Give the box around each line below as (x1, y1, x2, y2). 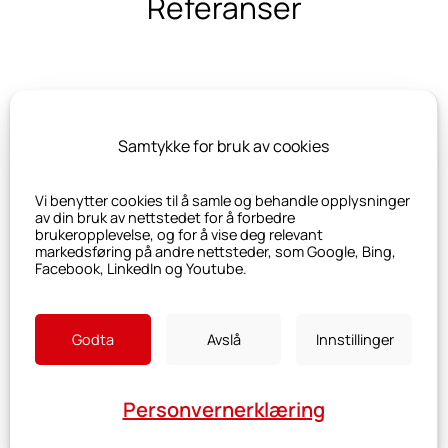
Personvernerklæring (122, 396, 325, 423)
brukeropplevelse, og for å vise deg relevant (35, 225, 323, 244)
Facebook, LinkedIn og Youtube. (35, 259, 247, 278)
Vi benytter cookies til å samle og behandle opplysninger (35, 191, 410, 210)
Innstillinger (316, 330, 395, 349)
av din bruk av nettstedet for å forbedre (35, 208, 295, 227)
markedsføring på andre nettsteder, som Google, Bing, (35, 242, 396, 261)
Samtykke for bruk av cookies (118, 135, 329, 157)
